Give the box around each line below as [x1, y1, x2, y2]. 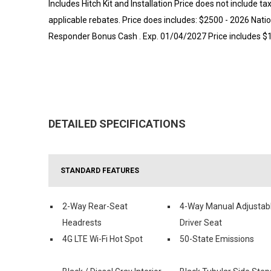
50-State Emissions [180, 233, 254, 244]
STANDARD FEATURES [60, 166, 139, 175]
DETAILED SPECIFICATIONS [48, 117, 186, 130]
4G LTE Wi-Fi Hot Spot [62, 233, 143, 244]
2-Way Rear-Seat [62, 201, 128, 211]
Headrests [62, 217, 102, 227]
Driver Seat [180, 217, 222, 227]
